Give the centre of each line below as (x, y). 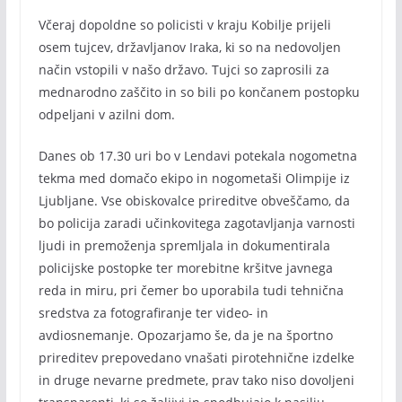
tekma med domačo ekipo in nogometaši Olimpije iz (194, 178)
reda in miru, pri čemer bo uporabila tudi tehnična (191, 290)
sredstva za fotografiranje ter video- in (153, 313)
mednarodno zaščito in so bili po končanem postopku (199, 92)
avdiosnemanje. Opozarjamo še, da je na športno (185, 335)
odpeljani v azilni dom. (106, 114)
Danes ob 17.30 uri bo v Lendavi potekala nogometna (197, 156)
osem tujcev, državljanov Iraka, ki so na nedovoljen (189, 47)
